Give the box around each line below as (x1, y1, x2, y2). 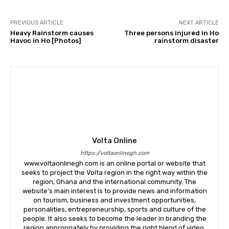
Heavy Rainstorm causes (10, 29, 94, 37)
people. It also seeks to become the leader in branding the (22, 214, 207, 222)
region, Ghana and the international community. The (33, 177, 196, 186)
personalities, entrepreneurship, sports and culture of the (23, 205, 206, 213)
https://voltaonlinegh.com (80, 149, 149, 156)
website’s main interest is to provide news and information (22, 187, 207, 195)
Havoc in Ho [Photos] (10, 36, 81, 44)
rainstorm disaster (154, 36, 219, 44)
